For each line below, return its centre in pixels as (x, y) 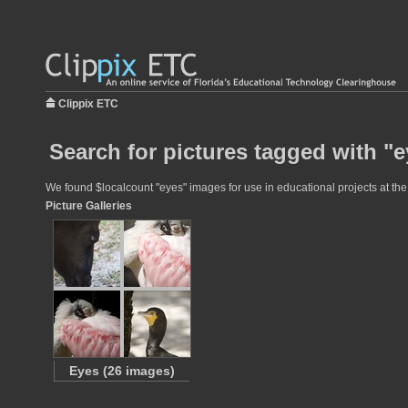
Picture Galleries (89, 206)
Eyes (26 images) (122, 371)
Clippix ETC (88, 104)
